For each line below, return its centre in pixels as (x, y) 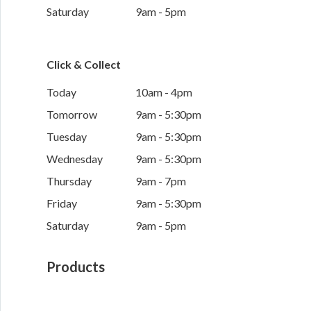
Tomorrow (72, 115)
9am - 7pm (160, 181)
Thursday (69, 181)
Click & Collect (83, 65)
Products (75, 267)
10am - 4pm (163, 92)
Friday (61, 203)
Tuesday (66, 137)
